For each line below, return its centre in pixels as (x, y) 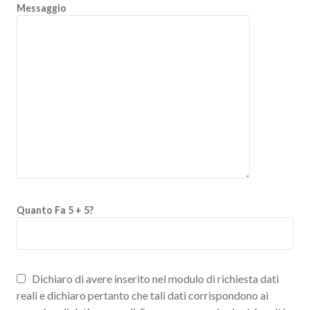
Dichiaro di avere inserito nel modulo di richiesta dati (154, 278)
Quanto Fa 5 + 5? (55, 210)
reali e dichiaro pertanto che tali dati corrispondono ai (143, 295)
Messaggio (42, 8)
